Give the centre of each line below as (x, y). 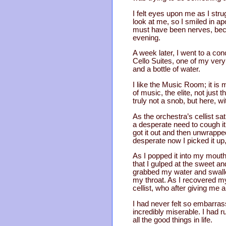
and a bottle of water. (166, 69)
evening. (147, 38)
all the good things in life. (173, 220)
